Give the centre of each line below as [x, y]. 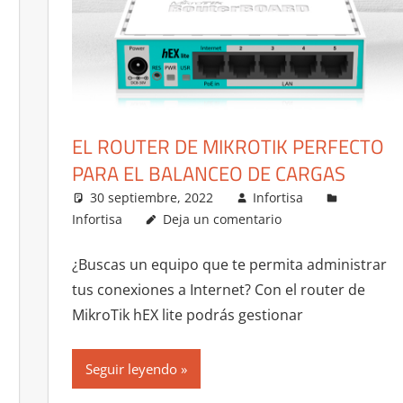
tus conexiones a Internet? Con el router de [218, 289]
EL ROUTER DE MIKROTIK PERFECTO [228, 146]
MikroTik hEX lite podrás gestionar [187, 314]
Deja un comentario [222, 219]
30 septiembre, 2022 [151, 197]
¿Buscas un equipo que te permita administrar [229, 264]
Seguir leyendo [131, 368]
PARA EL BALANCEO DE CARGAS [208, 173]
